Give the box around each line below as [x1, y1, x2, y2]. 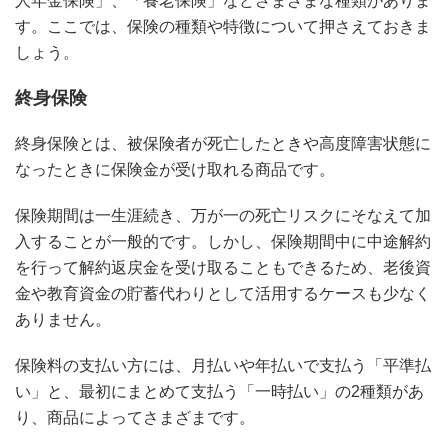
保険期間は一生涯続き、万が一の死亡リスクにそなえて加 [15, 206, 431, 224]
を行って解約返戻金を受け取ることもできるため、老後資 [15, 258, 431, 276]
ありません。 [15, 310, 111, 328]
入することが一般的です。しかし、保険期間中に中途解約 [15, 232, 431, 250]
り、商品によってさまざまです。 [15, 408, 255, 426]
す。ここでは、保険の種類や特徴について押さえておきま [15, 17, 431, 35]
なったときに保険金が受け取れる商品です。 [15, 160, 335, 178]
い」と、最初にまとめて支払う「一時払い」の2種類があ [15, 382, 424, 400]
